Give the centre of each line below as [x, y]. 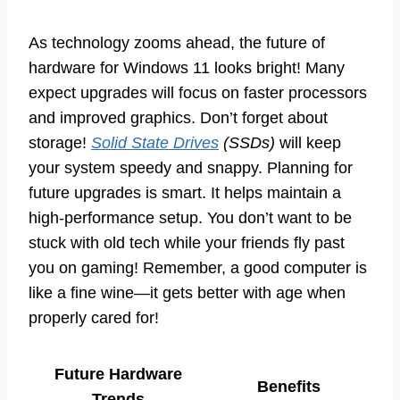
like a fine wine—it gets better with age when [187, 293]
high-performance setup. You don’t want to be [190, 218]
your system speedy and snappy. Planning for [191, 168]
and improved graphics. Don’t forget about [178, 118]
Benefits [288, 387]
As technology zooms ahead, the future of [177, 43]
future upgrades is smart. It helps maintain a [185, 193]
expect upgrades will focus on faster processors [198, 93]
